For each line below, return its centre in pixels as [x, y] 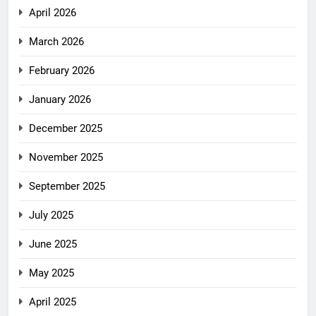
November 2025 [66, 158]
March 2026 [56, 42]
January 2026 [60, 100]
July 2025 [51, 215]
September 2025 [67, 187]
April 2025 [53, 302]
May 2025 [51, 273]
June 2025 [53, 244]
